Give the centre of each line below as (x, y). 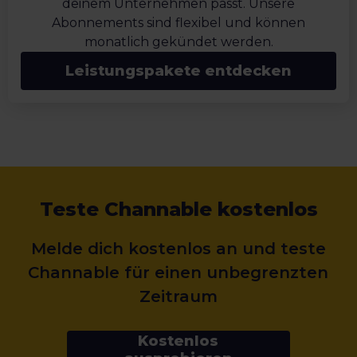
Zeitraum (178, 297)
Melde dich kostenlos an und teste (178, 249)
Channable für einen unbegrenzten (178, 273)
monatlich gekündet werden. (178, 42)
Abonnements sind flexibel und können (178, 23)
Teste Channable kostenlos (178, 210)
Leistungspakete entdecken (178, 71)
